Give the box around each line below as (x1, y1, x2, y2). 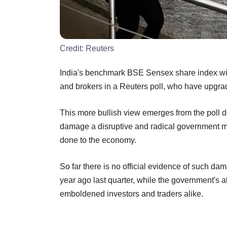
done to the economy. (60, 135, 136, 144)
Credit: (60, 44, 86, 53)
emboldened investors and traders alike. (60, 189, 203, 198)
